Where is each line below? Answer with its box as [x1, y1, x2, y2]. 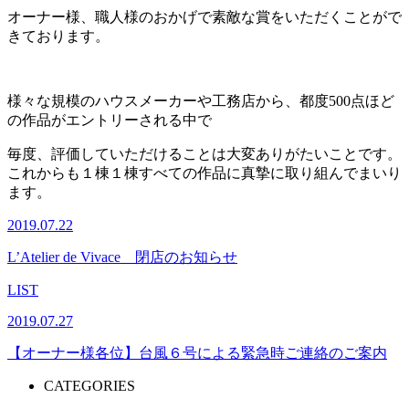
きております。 [7, 27, 110, 44]
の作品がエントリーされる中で [7, 111, 212, 128]
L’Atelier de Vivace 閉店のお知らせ [7, 248, 237, 265]
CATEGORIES [44, 377, 135, 393]
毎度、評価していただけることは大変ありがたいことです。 [7, 145, 402, 162]
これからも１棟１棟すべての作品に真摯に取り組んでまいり [7, 164, 402, 181]
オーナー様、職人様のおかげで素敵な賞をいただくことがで [7, 8, 402, 25]
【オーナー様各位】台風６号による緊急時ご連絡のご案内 [7, 344, 387, 361]
